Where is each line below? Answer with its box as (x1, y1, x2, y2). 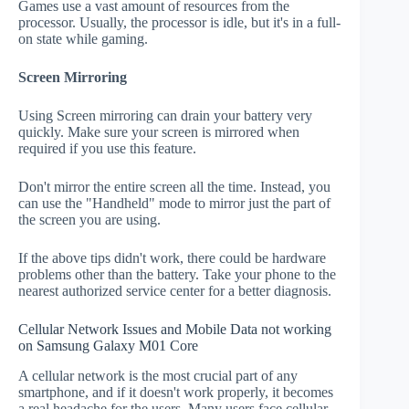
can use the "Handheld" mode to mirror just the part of (18, 195, 330, 212)
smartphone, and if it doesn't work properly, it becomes (18, 384, 333, 401)
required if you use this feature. (18, 141, 196, 157)
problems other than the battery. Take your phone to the (18, 267, 336, 283)
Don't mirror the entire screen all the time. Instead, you (18, 179, 330, 195)
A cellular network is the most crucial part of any (18, 368, 298, 384)
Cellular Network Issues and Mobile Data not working (18, 321, 331, 338)
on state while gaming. (18, 31, 148, 47)
